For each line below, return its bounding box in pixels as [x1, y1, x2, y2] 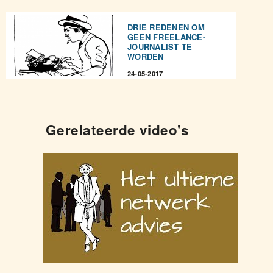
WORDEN [127, 50, 164, 62]
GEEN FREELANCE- [127, 30, 205, 43]
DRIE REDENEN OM [127, 21, 205, 33]
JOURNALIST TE [127, 40, 193, 52]
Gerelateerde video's [46, 119, 189, 140]
